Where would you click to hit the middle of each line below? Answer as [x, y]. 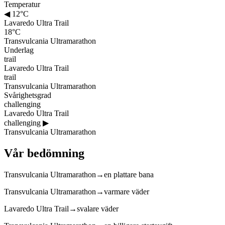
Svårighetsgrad [28, 95]
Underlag [19, 50]
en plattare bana [129, 174]
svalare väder [98, 208]
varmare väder [127, 191]
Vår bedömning [44, 153]
